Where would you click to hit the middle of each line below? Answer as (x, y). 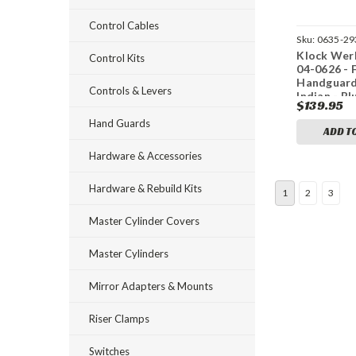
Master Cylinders (129, 253)
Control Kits (117, 58)
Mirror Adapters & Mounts (151, 286)
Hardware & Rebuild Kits (145, 188)
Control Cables (124, 25)
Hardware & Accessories (145, 156)
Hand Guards (120, 123)
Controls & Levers (130, 91)
